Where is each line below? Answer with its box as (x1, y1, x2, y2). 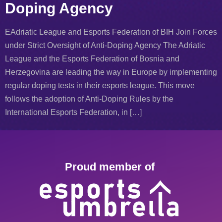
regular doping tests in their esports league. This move (5, 81, 195, 90)
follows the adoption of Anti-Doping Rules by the (5, 95, 173, 104)
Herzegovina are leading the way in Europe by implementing (5, 68, 217, 77)
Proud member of (64, 160, 158, 173)
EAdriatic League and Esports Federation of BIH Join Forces (5, 28, 217, 37)
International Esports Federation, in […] (5, 108, 142, 117)
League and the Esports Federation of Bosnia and (5, 55, 179, 63)
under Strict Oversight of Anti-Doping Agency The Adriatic (5, 41, 205, 50)
